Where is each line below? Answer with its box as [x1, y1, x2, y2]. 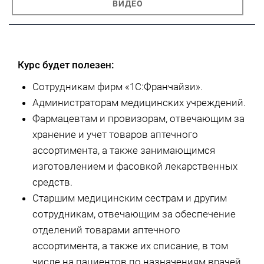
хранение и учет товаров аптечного [32, 128, 198, 141]
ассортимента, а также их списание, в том [32, 240, 228, 252]
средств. [32, 176, 72, 189]
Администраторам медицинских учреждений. [32, 97, 246, 109]
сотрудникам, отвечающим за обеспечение [32, 208, 236, 220]
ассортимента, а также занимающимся [32, 144, 215, 157]
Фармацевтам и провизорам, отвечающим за [32, 113, 245, 125]
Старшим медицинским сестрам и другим [32, 192, 227, 204]
